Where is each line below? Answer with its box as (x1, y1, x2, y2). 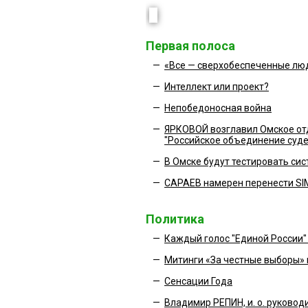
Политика (146, 212, 204, 226)
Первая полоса (146, 38, 235, 53)
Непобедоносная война (164, 102, 272, 113)
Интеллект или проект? (164, 81, 269, 92)
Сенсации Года (164, 276, 232, 287)
